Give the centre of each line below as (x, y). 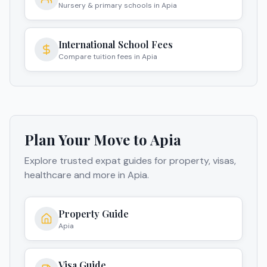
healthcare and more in (76, 175)
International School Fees (116, 45)
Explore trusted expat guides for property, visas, (130, 161)
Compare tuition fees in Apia (108, 57)
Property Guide (94, 214)
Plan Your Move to (87, 140)
